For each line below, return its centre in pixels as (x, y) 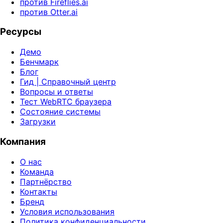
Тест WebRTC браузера (66, 102)
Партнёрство (46, 181)
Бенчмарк (39, 62)
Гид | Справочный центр (68, 82)
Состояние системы (60, 112)
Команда (37, 171)
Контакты (39, 191)
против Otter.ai (49, 12)
